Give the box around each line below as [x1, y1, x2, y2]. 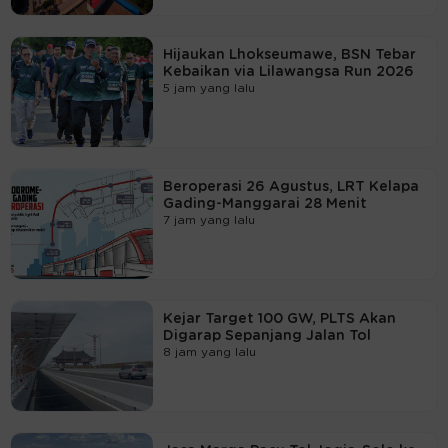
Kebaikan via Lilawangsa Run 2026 [162, 64, 414, 79]
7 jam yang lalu [162, 213, 255, 226]
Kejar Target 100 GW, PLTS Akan [162, 311, 396, 326]
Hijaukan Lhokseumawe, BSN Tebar [162, 47, 416, 62]
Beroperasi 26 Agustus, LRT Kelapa [162, 179, 419, 194]
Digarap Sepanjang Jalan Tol [162, 328, 371, 343]
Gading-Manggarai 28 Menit [162, 196, 367, 211]
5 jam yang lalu [162, 81, 255, 94]
